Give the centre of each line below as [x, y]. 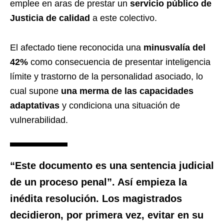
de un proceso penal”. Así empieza [94, 182]
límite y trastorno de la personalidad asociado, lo [106, 76]
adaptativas [35, 105]
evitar [161, 215]
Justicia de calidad [51, 18]
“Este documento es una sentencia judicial [112, 165]
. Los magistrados [139, 198]
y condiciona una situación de [120, 105]
